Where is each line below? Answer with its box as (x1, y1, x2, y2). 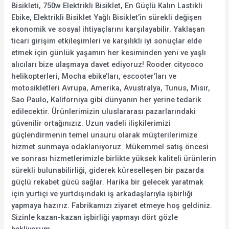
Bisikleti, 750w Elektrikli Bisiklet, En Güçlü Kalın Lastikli (11, 1, 203, 11)
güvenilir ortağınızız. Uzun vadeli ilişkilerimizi (11, 119, 171, 128)
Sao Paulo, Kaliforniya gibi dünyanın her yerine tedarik (11, 95, 202, 105)
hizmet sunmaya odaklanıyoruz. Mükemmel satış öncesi (11, 142, 209, 152)
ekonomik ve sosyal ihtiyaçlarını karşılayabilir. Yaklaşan (11, 25, 205, 34)
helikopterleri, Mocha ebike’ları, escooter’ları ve (11, 72, 177, 81)
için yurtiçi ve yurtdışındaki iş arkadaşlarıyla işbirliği (11, 189, 193, 199)
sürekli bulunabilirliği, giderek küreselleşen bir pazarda (11, 166, 204, 175)
